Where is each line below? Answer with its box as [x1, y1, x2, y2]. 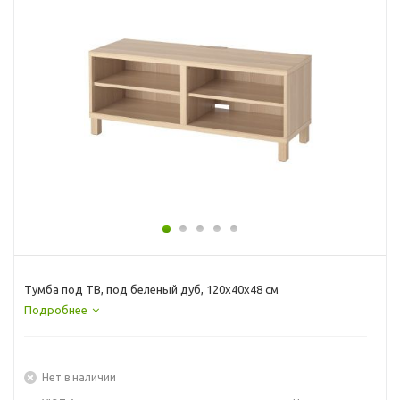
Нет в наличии [42, 371, 116, 383]
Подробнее [24, 303, 87, 316]
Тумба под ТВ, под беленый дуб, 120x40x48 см [24, 282, 279, 296]
